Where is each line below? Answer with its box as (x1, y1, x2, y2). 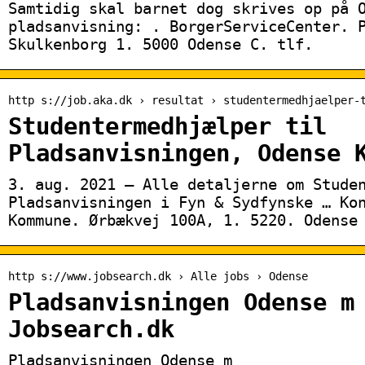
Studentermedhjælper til (8, 112, 327, 140)
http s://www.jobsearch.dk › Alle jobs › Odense (8, 269, 308, 283)
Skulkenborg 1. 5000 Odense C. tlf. (8, 34, 313, 53)
